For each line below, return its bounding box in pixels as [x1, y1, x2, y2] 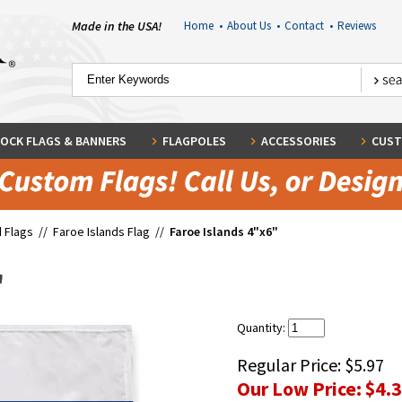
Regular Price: [237, 354, 345, 376]
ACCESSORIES [260, 133, 336, 149]
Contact [284, 18, 329, 33]
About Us [226, 18, 276, 33]
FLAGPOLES [162, 133, 226, 149]
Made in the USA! [72, 18, 162, 34]
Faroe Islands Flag [53, 223, 150, 240]
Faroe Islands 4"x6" [170, 223, 278, 240]
